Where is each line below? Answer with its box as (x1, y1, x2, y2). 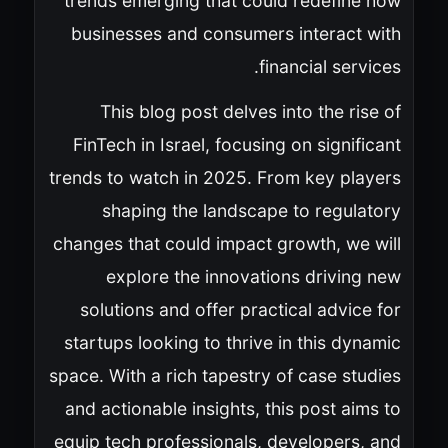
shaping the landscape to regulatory (101, 199, 401, 221)
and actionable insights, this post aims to (64, 397, 401, 419)
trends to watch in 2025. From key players (48, 166, 401, 188)
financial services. (258, 55, 401, 77)
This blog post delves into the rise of (99, 100, 401, 122)
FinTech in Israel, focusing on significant (72, 133, 401, 155)
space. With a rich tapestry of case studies (48, 364, 401, 386)
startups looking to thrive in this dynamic (63, 331, 401, 353)
